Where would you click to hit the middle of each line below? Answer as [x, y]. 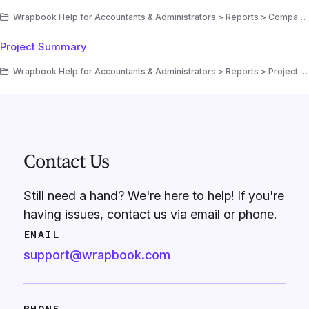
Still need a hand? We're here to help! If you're [153, 195]
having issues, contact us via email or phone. [150, 214]
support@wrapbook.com [97, 255]
